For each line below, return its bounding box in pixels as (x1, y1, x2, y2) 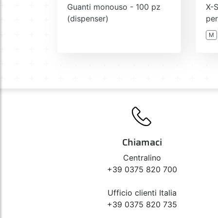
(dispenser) (67, 13, 109, 23)
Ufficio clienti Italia (108, 187, 177, 198)
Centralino (123, 152, 161, 163)
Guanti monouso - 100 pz (67, 1, 161, 12)
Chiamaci (122, 134, 162, 150)
